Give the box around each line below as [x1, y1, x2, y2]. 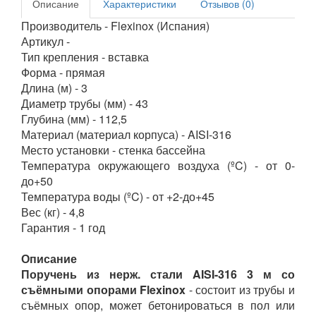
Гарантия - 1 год [21, 219, 105, 236]
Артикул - [21, 33, 70, 49]
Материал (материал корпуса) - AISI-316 [21, 126, 231, 142]
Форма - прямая [21, 64, 105, 80]
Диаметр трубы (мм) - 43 [21, 95, 148, 111]
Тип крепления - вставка [21, 49, 149, 65]
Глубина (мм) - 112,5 [21, 111, 127, 127]
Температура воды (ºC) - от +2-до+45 [21, 188, 214, 205]
